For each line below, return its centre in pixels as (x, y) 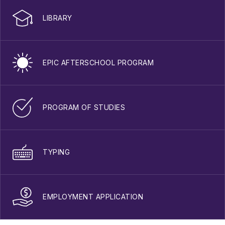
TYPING (56, 152)
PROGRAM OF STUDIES (84, 107)
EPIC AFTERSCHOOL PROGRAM (98, 63)
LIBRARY (58, 18)
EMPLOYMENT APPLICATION (93, 197)
